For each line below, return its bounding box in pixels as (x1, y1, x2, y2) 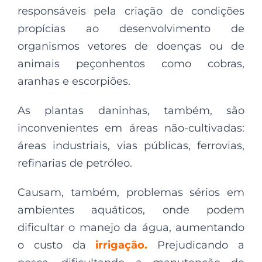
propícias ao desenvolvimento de (18, 22, 244, 35)
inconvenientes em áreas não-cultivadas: (18, 121, 244, 135)
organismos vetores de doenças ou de (18, 39, 244, 53)
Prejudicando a (147, 238, 245, 251)
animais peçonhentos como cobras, (18, 57, 244, 70)
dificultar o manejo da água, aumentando (18, 220, 244, 234)
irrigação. (95, 238, 148, 251)
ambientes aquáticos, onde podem (18, 203, 244, 216)
